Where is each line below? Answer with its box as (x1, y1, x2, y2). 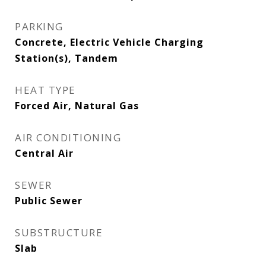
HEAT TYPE (15, 83, 76, 97)
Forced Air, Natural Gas (15, 99, 139, 112)
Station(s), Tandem (15, 52, 118, 65)
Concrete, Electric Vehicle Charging (15, 36, 204, 49)
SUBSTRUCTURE (15, 226, 103, 239)
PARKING (15, 20, 64, 33)
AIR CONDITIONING (15, 131, 121, 144)
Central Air (15, 147, 74, 160)
